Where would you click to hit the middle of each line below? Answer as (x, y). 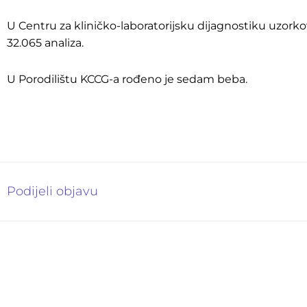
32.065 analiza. (45, 43)
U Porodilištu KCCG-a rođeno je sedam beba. (127, 79)
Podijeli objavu (52, 192)
